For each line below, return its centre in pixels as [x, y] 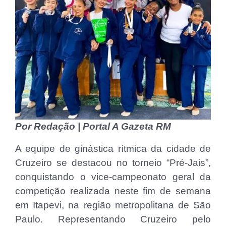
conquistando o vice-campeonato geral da [113, 177]
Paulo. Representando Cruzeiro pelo [113, 219]
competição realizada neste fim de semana [113, 191]
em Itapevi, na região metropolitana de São [113, 205]
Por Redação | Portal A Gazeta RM [93, 126]
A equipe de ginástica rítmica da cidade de [113, 148]
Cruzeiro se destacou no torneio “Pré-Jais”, [113, 162]
